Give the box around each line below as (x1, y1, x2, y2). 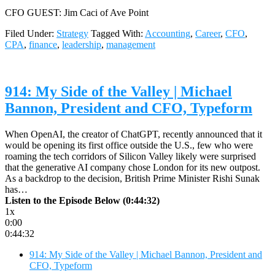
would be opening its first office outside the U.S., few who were (5, 139, 253, 150)
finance (29, 39, 57, 50)
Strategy (56, 28, 88, 39)
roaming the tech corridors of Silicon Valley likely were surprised (5, 150, 256, 161)
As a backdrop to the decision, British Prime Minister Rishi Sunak (5, 172, 260, 184)
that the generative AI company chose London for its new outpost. (5, 161, 260, 172)
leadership (62, 39, 101, 50)
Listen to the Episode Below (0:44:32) (5, 195, 160, 206)
